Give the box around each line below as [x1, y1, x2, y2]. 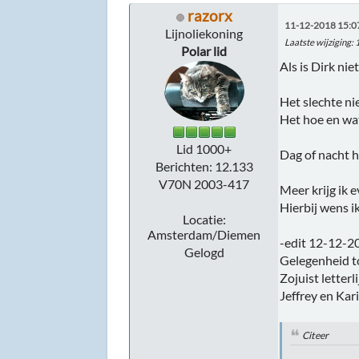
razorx [187, 6, 232, 25]
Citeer [302, 329, 329, 341]
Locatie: [182, 212, 226, 228]
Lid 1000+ [176, 141, 232, 157]
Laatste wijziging [284, 36, 352, 47]
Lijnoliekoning [165, 25, 244, 41]
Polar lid [181, 42, 228, 58]
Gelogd [184, 244, 224, 260]
